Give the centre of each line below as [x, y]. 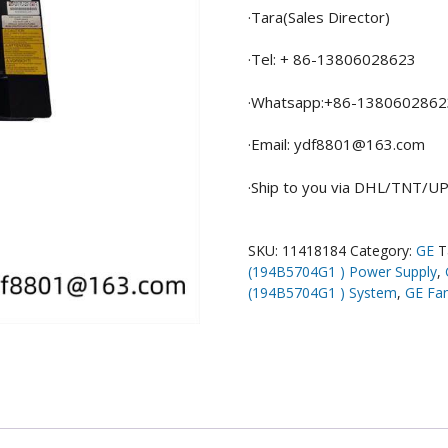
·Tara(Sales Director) [319, 16]
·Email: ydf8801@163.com [336, 144]
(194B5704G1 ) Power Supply [342, 271]
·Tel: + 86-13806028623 [332, 59]
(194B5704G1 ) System [322, 292]
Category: [383, 250]
